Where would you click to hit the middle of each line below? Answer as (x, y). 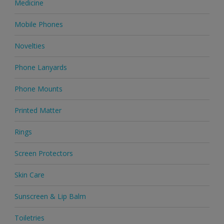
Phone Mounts (38, 89)
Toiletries (29, 218)
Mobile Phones (38, 24)
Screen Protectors (43, 153)
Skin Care (29, 175)
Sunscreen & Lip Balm (50, 196)
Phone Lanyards (40, 67)
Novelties (29, 46)
